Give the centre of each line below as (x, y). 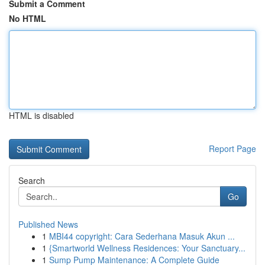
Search (32, 180)
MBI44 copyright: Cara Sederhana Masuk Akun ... (142, 236)
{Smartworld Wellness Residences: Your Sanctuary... (147, 248)
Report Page (232, 148)
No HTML (28, 18)
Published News (48, 224)
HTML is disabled (41, 115)
